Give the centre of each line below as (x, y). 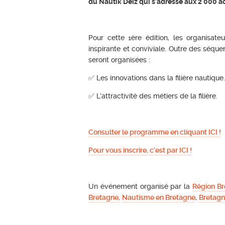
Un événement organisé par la (140, 186)
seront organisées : (120, 60)
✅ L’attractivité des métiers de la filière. (153, 96)
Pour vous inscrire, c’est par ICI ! (140, 150)
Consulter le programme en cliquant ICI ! (155, 132)
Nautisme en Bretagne (159, 197)
